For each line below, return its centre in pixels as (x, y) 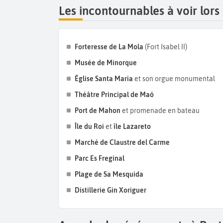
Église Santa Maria (105, 79)
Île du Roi (89, 127)
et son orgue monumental (175, 79)
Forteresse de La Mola (109, 47)
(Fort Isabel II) (165, 47)
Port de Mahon (98, 111)
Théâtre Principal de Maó (114, 95)
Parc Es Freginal (100, 159)
